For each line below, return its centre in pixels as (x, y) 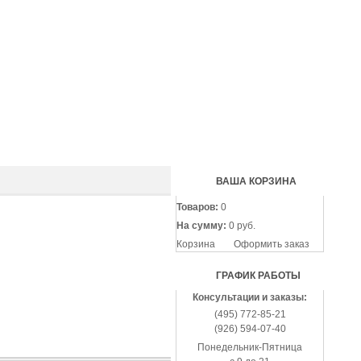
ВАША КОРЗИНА (256, 181)
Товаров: (197, 207)
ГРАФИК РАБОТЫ (258, 276)
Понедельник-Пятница (250, 347)
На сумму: (201, 226)
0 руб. (241, 226)
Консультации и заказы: (250, 297)
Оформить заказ (272, 244)
